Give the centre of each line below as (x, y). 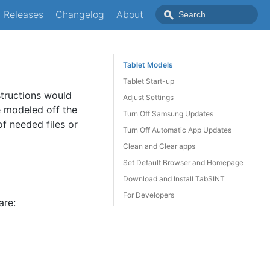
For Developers (149, 195)
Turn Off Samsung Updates (168, 114)
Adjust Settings (148, 97)
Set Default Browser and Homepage (183, 162)
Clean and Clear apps (159, 146)
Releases (24, 14)
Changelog (80, 14)
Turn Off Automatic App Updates (177, 130)
